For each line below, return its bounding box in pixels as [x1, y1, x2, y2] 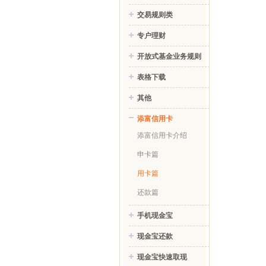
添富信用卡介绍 [137, 132, 187, 139]
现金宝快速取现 [137, 254, 187, 261]
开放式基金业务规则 [137, 53, 201, 60]
